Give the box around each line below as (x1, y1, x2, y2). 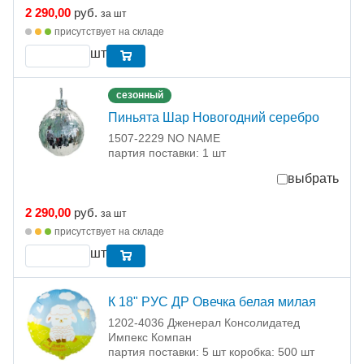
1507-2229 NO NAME (108, 132, 220, 145)
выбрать (288, 171, 339, 186)
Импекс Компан (108, 331, 192, 344)
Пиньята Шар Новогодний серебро (108, 110, 319, 125)
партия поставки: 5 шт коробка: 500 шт (108, 345, 314, 359)
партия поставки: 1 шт (108, 146, 226, 160)
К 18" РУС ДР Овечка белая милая (108, 295, 316, 310)
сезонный (116, 89, 163, 102)
